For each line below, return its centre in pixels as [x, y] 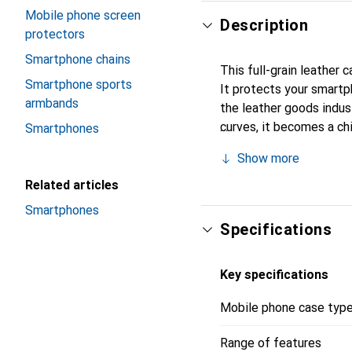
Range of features [271, 343]
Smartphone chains [78, 59]
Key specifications [274, 275]
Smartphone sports [79, 84]
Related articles [72, 185]
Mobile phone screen [83, 15]
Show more [268, 158]
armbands [52, 103]
